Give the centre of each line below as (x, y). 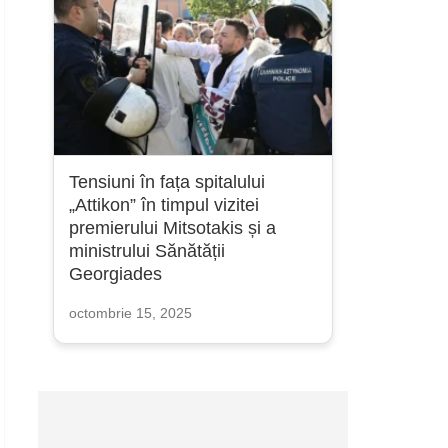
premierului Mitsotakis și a (172, 228)
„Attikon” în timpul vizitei (163, 205)
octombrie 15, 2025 (130, 313)
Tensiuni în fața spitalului (166, 182)
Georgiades (115, 274)
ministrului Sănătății (146, 251)
